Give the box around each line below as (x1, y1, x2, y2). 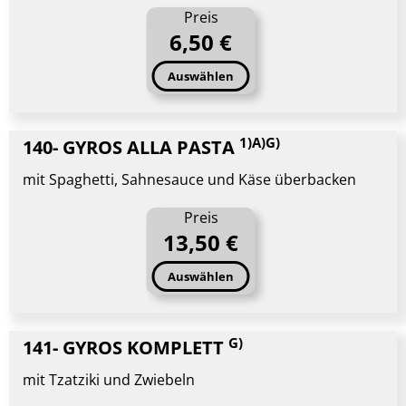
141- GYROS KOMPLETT (23, 335, 228, 360)
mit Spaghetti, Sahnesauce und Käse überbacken (23, 169, 356, 189)
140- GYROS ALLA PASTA (23, 135, 239, 159)
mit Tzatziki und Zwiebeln (23, 370, 195, 390)
